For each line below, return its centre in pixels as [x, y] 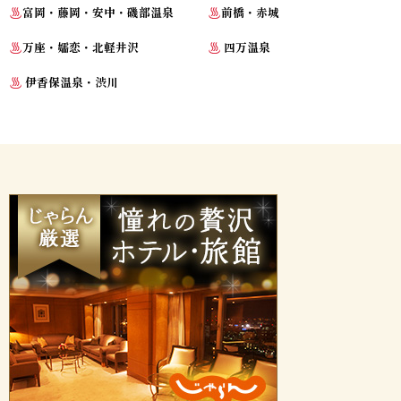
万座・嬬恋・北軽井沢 [80, 47]
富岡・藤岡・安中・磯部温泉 [98, 13]
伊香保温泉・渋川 [70, 82]
